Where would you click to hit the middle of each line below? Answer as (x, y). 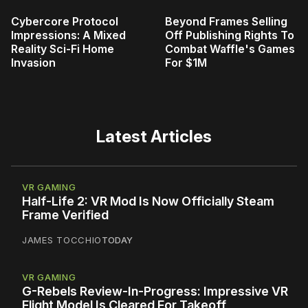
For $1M (186, 63)
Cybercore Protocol (65, 22)
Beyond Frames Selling (226, 22)
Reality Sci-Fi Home (63, 49)
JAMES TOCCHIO (62, 240)
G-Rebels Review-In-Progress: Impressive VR (155, 291)
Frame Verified (65, 215)
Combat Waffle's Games (230, 49)
